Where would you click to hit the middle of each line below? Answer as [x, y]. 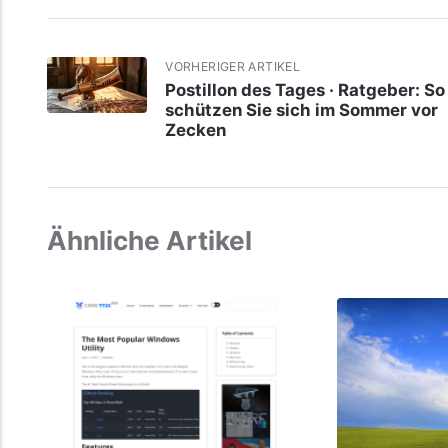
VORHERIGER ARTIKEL [233, 66]
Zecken [196, 130]
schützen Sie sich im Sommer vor [302, 110]
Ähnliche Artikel [149, 241]
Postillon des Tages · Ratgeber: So [305, 90]
